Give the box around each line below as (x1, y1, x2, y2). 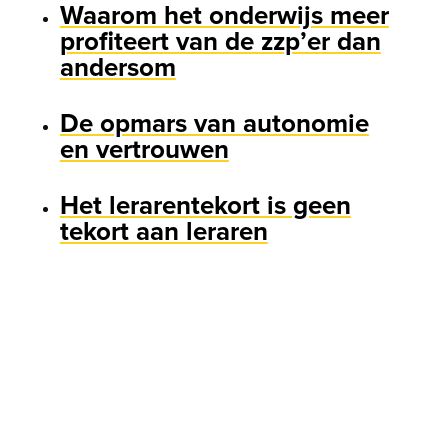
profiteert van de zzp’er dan (59, 22, 381, 61)
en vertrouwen (59, 130, 229, 169)
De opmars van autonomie (59, 104, 369, 143)
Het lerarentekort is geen (59, 186, 351, 225)
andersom (59, 48, 176, 87)
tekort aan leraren (59, 212, 268, 251)
